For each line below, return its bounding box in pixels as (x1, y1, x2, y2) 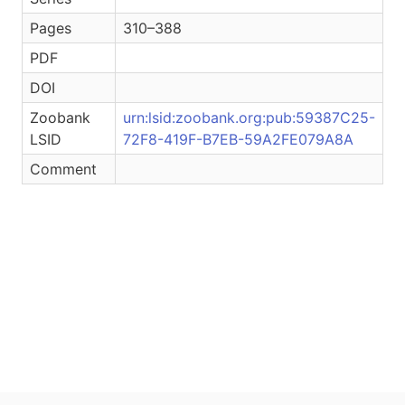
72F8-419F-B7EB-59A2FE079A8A (123, 130, 353, 148)
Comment (30, 160, 97, 178)
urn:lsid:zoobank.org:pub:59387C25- (123, 108, 375, 127)
